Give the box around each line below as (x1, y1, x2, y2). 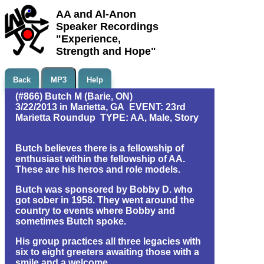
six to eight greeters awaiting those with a (15, 247, 199, 257)
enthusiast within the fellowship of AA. (15, 154, 185, 164)
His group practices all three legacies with (15, 236, 201, 246)
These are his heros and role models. (15, 164, 180, 174)
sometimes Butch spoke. (15, 216, 126, 226)
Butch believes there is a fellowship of (15, 143, 184, 153)
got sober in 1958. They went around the (15, 195, 194, 205)
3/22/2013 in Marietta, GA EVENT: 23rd (15, 102, 186, 112)
